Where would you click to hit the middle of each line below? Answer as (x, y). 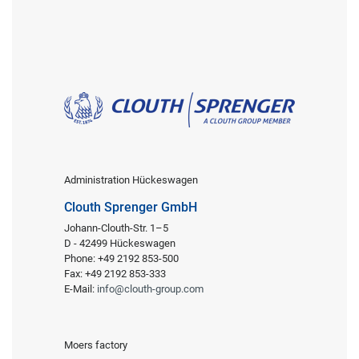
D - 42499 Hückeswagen (120, 243)
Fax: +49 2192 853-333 (115, 273)
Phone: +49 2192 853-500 (121, 258)
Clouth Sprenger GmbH (131, 207)
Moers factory (96, 345)
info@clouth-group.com (150, 288)
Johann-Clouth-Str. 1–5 (116, 228)
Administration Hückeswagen (131, 179)
